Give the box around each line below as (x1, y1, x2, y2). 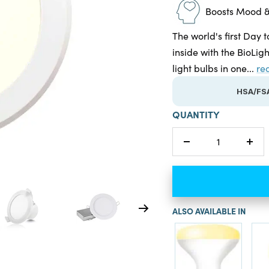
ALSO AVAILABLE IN (172, 204, 247, 217)
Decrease (186, 142, 228, 156)
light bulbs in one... (172, 61, 257, 74)
